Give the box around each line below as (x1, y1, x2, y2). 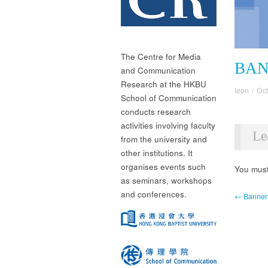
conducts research (121, 105, 191, 117)
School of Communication (121, 92, 217, 103)
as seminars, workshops (121, 174, 212, 186)
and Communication (121, 64, 196, 76)
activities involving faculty (121, 119, 215, 131)
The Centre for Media (121, 50, 201, 62)
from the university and (121, 133, 207, 145)
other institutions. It (121, 147, 193, 159)
